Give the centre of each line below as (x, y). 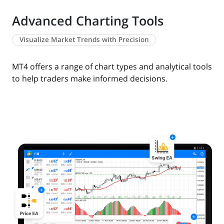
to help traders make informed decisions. (90, 79)
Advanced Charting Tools (88, 21)
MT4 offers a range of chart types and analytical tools (112, 67)
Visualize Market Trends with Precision (84, 39)
